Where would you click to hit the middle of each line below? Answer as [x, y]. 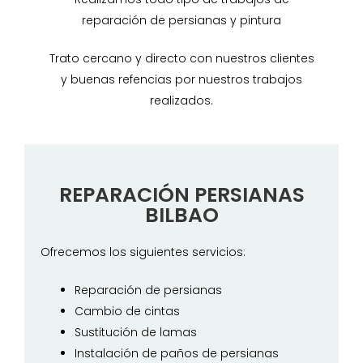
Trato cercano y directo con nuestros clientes [181, 58]
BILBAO [181, 215]
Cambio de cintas [127, 311]
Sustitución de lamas [136, 332]
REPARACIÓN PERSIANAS [181, 194]
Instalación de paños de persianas [177, 353]
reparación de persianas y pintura [181, 20]
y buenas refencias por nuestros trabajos [181, 79]
